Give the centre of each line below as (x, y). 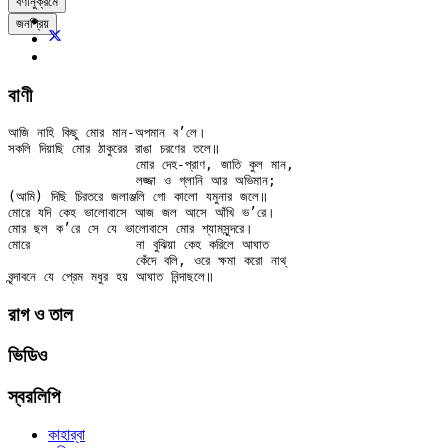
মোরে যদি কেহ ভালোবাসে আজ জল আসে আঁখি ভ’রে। (141, 213)
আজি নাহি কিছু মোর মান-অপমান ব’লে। (107, 133)
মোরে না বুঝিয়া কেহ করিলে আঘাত (19, 245)
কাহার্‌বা (66, 435)
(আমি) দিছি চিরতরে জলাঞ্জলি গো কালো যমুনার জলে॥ (138, 197)
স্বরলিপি (34, 396)
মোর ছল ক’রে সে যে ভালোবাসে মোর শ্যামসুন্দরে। (130, 229)
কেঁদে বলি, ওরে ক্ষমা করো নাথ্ (72, 261)
